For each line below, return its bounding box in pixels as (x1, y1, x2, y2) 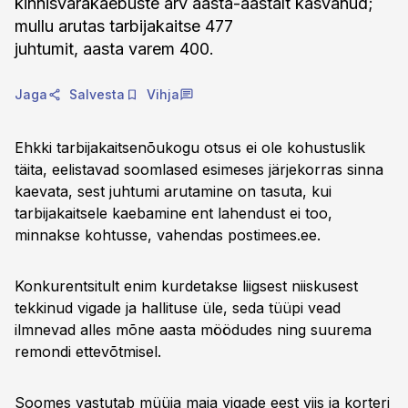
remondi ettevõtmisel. (15, 342, 161, 361)
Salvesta (69, 87, 125, 102)
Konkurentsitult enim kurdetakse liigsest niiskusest (15, 277, 358, 295)
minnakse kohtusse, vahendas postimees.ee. (15, 226, 321, 244)
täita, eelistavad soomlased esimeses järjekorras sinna (15, 160, 383, 178)
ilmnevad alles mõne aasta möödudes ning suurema (15, 321, 372, 339)
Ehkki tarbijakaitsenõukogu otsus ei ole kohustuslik (15, 138, 365, 157)
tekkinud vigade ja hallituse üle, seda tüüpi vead (15, 299, 341, 317)
